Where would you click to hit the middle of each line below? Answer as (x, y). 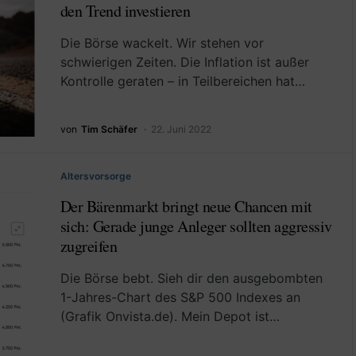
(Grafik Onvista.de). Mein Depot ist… (170, 316)
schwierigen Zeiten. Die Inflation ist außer (184, 62)
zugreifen (88, 246)
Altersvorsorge (95, 176)
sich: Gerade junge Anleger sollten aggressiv (196, 226)
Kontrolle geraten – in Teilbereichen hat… (182, 81)
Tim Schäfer (109, 129)
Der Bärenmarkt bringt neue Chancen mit (186, 206)
